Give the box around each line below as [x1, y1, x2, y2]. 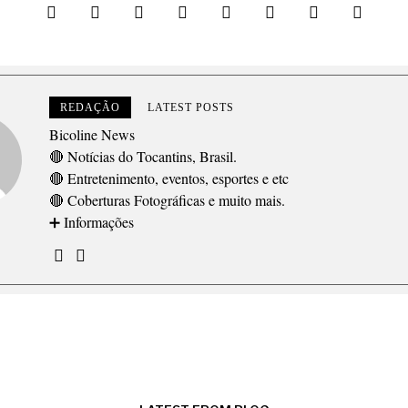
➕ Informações [49, 212, 135, 232]
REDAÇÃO [60, 101, 121, 115]
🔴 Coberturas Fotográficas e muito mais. [49, 190, 286, 210]
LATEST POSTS [148, 101, 235, 115]
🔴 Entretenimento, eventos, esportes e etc [49, 168, 290, 189]
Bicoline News [49, 125, 136, 145]
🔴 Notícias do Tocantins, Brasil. [49, 147, 238, 167]
